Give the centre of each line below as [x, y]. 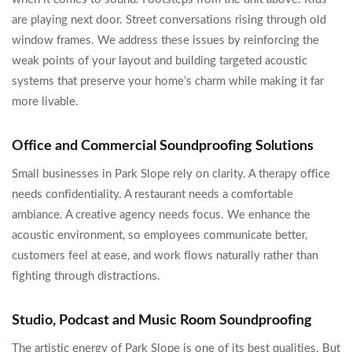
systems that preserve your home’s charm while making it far [168, 81]
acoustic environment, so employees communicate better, [159, 235]
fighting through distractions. [86, 276]
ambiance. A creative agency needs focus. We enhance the [161, 215]
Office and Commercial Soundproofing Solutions [163, 146]
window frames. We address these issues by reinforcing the [165, 40]
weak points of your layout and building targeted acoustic [159, 61]
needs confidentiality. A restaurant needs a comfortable [152, 194]
